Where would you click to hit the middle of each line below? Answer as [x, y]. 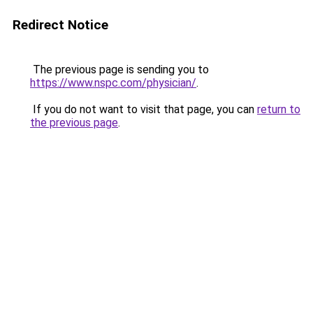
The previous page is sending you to [119, 70]
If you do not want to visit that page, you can [144, 109]
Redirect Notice [60, 25]
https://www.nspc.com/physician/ [113, 83]
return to [279, 109]
